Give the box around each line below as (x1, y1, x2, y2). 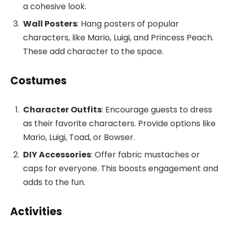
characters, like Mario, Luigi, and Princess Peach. (23, 32, 214, 44)
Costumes (10, 73, 66, 88)
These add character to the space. (23, 45, 164, 58)
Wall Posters (23, 18, 77, 30)
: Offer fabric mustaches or (91, 149, 200, 161)
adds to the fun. (23, 176, 85, 189)
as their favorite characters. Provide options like (23, 118, 216, 130)
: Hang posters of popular (77, 18, 179, 30)
